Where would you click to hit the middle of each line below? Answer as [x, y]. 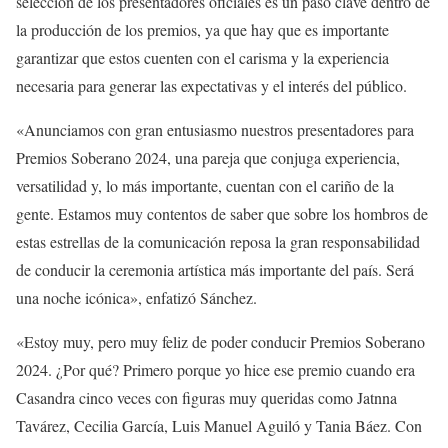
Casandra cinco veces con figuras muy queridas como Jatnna [206, 397]
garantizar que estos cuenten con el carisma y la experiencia [202, 57]
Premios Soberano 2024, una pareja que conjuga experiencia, [208, 157]
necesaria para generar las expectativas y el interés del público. [211, 85]
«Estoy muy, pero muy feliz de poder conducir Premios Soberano [220, 341]
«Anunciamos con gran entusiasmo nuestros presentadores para [215, 129]
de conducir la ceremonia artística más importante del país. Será [215, 269]
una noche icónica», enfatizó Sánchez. [136, 297]
